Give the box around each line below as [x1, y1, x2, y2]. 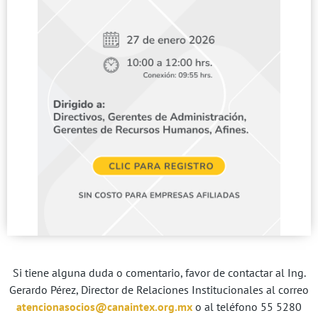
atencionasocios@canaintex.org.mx [16, 299, 192, 314]
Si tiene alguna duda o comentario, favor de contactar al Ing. [12, 265, 306, 280]
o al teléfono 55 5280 [192, 299, 302, 314]
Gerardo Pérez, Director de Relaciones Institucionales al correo [9, 282, 309, 297]
